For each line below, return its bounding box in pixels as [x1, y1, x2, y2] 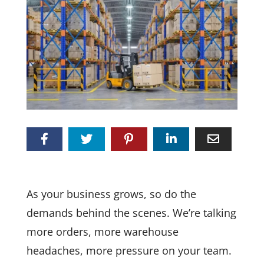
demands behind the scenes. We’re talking [26, 205, 236, 220]
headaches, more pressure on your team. [26, 243, 232, 258]
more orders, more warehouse [26, 224, 179, 239]
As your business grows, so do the [26, 186, 196, 201]
